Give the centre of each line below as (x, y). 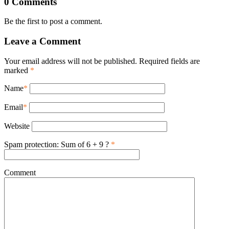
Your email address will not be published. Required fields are (102, 61)
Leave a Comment (42, 41)
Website (17, 126)
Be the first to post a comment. (53, 21)
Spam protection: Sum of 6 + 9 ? (56, 144)
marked (17, 70)
